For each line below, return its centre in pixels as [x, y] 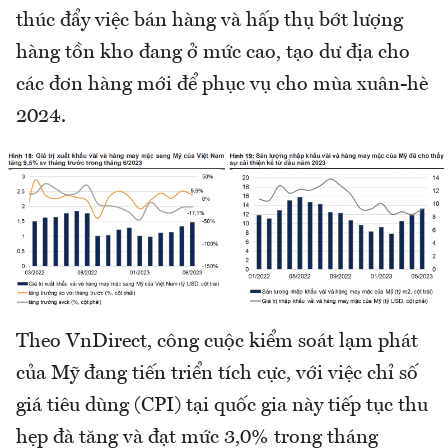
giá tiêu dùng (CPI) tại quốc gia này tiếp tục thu [222, 406]
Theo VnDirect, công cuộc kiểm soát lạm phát [217, 342]
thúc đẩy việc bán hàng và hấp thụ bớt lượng [209, 20]
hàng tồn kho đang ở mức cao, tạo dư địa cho [213, 52]
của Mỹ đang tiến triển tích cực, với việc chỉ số [217, 374]
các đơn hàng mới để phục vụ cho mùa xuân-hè [222, 84]
